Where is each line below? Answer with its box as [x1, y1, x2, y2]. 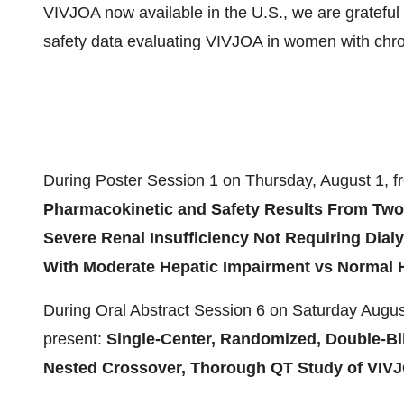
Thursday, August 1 [245, 171, 384, 189]
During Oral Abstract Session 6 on [43, 301, 292, 319]
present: [43, 330, 106, 348]
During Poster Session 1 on [43, 171, 245, 189]
